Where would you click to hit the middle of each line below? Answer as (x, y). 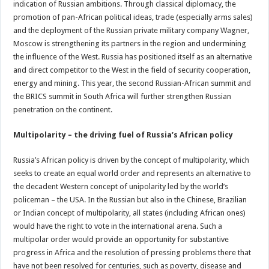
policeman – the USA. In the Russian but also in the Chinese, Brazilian (130, 199)
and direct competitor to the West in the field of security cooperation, (132, 70)
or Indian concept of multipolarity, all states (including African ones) (130, 213)
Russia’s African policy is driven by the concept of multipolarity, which (131, 160)
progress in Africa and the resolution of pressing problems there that (132, 252)
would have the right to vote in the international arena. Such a (118, 226)
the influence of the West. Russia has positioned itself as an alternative (133, 56)
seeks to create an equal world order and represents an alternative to (132, 173)
